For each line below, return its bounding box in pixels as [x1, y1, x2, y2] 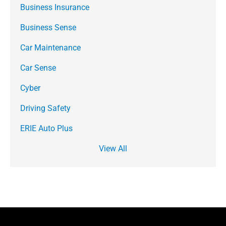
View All [99, 144, 127, 153]
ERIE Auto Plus [20, 124, 73, 133]
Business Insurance [20, 3, 89, 12]
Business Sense [20, 23, 76, 32]
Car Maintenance [20, 43, 81, 52]
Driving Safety [20, 103, 71, 113]
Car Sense [20, 63, 56, 73]
